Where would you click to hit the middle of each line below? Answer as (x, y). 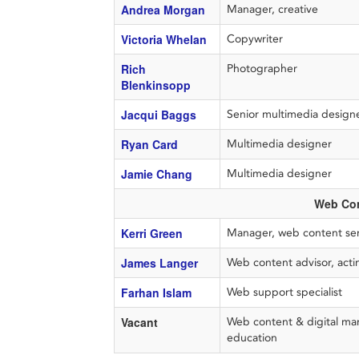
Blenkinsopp (157, 85)
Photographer (263, 69)
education (252, 338)
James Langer (159, 263)
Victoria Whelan (163, 39)
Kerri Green (151, 233)
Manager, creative (274, 9)
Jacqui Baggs (158, 115)
